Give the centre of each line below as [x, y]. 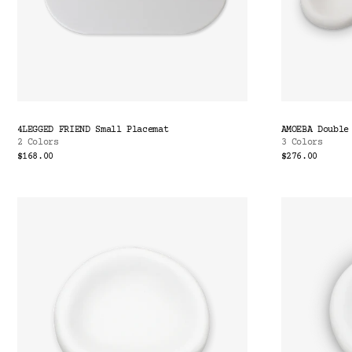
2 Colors [38, 143]
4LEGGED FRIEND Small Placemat [93, 130]
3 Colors [302, 143]
